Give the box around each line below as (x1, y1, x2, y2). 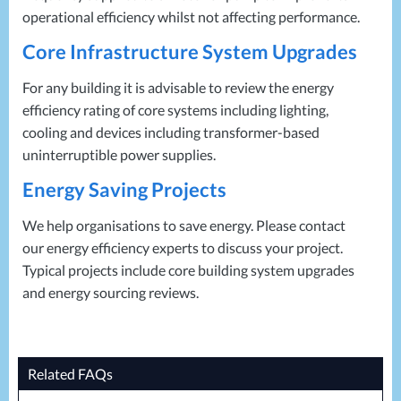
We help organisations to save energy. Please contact (22, 217, 346, 234)
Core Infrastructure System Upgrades (22, 39, 357, 64)
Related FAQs (28, 365, 113, 382)
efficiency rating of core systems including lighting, (22, 101, 328, 118)
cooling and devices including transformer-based (22, 124, 320, 141)
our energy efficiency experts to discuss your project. (22, 239, 343, 256)
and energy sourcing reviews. (22, 284, 199, 301)
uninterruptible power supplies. (22, 146, 216, 163)
